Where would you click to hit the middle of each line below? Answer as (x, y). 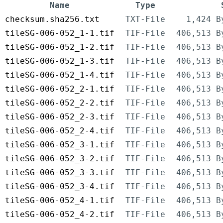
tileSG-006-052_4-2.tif (60, 215)
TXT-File (145, 19)
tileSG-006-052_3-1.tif (60, 145)
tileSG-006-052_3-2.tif (60, 159)
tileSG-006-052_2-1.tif (60, 89)
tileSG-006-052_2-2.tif (60, 103)
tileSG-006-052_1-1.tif (60, 33)
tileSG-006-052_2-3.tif (60, 117)
